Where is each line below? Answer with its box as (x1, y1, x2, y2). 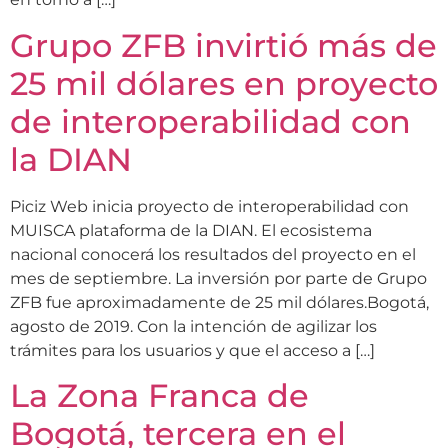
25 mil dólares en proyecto (10, 63, 438, 103)
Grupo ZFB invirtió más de (10, 25, 437, 65)
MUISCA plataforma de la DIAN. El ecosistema (10, 220, 372, 240)
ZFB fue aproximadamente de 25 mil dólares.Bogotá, (10, 292, 429, 312)
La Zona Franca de (10, 376, 309, 416)
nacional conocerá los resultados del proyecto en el (10, 244, 416, 264)
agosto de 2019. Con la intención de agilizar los (10, 316, 377, 336)
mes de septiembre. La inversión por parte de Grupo (10, 268, 427, 288)
